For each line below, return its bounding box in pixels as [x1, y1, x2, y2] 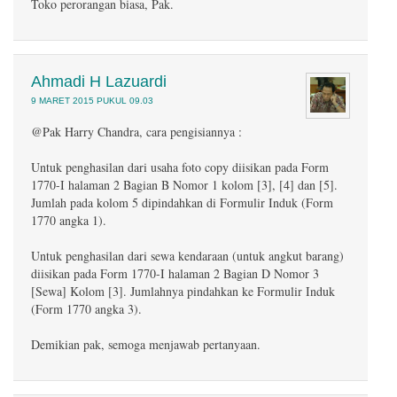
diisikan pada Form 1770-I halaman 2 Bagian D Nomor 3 [31, 265, 319, 282]
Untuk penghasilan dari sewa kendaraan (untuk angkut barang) [31, 247, 344, 264]
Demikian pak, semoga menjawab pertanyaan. [31, 336, 261, 353]
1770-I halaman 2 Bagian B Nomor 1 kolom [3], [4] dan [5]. [31, 176, 338, 193]
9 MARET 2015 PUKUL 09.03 [31, 96, 153, 105]
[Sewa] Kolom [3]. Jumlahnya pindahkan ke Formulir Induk [31, 283, 335, 300]
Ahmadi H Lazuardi [31, 73, 167, 90]
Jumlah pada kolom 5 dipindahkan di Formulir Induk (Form [31, 194, 333, 211]
